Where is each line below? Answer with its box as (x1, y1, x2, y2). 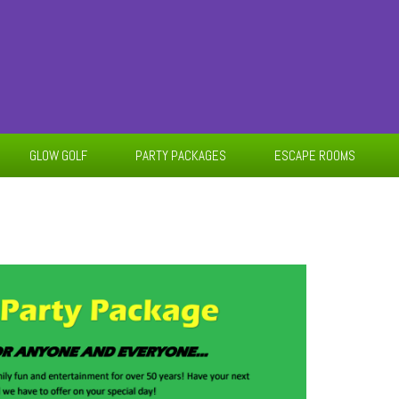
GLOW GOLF (29, 147, 87, 164)
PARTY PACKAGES (135, 147, 226, 164)
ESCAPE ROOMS (274, 147, 355, 164)
